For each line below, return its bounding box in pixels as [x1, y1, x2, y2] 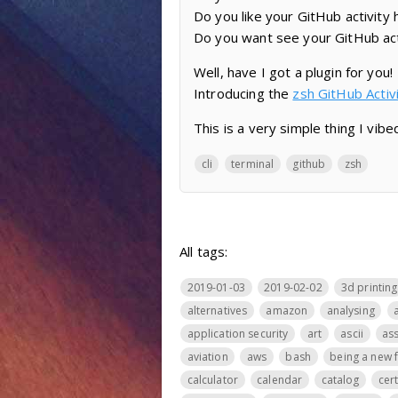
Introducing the [194, 84, 293, 102]
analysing [326, 302, 375, 318]
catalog [321, 371, 360, 387]
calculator [187, 371, 238, 387]
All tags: [179, 242, 228, 260]
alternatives [187, 302, 248, 318]
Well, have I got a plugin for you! [194, 62, 394, 81]
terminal [231, 155, 275, 171]
